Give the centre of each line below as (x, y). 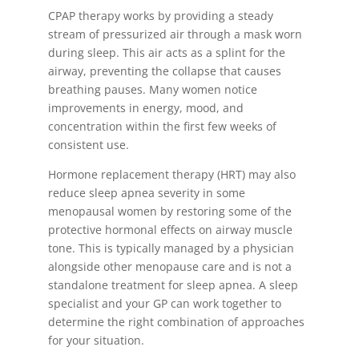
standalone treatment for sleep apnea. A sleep (173, 285)
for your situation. (96, 340)
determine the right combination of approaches (176, 322)
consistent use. (88, 145)
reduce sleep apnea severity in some (146, 193)
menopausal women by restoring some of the (169, 211)
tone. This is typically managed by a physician (171, 248)
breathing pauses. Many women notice (152, 89)
